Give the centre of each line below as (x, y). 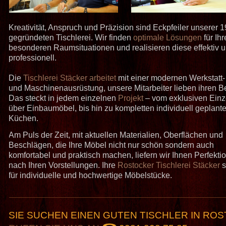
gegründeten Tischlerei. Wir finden (71, 37)
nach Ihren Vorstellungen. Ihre (63, 165)
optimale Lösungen (168, 37)
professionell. (33, 58)
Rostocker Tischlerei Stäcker (169, 165)
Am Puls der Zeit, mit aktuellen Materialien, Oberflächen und (116, 135)
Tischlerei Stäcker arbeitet (70, 78)
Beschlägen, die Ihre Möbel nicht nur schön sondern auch (111, 145)
